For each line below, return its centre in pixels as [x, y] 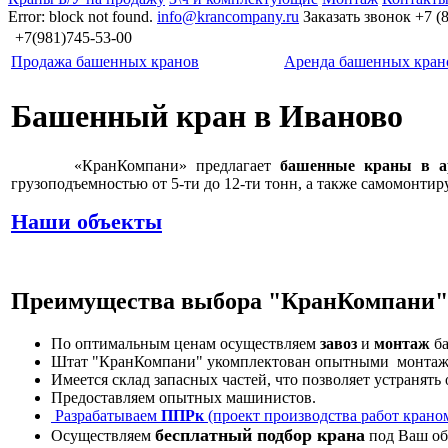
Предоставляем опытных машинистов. [183, 398]
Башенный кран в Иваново [207, 116]
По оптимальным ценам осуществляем [185, 344]
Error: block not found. [82, 16]
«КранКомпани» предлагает [146, 165]
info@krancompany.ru [228, 16]
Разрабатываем [106, 416]
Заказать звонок [357, 16]
